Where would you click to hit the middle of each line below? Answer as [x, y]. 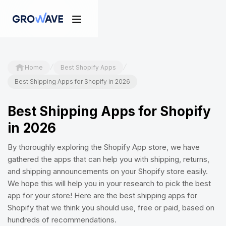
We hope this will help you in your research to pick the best [109, 183]
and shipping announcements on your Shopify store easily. [108, 171]
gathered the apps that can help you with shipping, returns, [108, 159]
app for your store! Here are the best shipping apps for [102, 195]
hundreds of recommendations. [62, 220]
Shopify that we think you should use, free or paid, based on [111, 208]
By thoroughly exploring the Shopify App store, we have [104, 147]
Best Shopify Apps [88, 67]
